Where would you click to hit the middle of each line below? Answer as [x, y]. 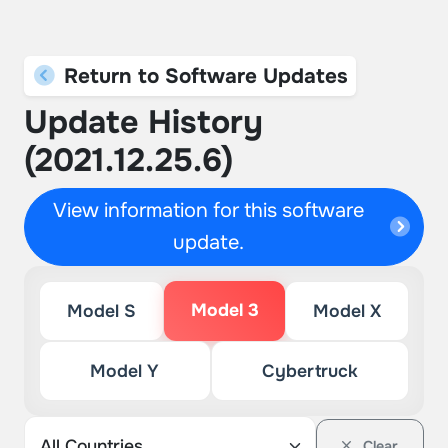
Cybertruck [309, 371]
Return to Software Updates [202, 76]
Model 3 [224, 310]
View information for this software [209, 210]
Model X [347, 311]
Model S [101, 311]
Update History [143, 122]
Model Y [125, 371]
